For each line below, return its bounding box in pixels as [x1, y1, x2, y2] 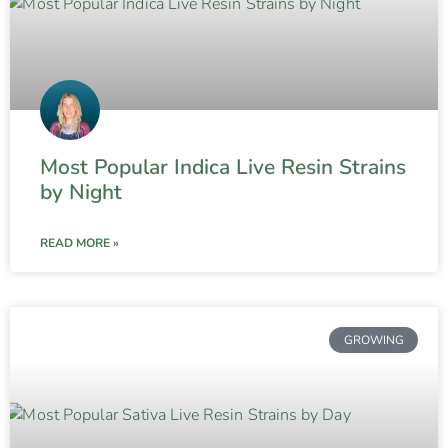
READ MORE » [40, 234, 119, 251]
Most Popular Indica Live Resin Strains [40, 152, 406, 181]
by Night [40, 177, 122, 206]
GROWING [343, 331, 404, 348]
